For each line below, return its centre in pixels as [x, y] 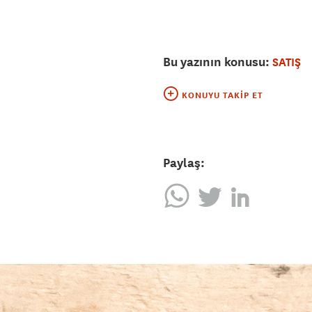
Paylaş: [184, 163]
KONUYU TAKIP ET [223, 96]
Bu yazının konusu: [218, 62]
